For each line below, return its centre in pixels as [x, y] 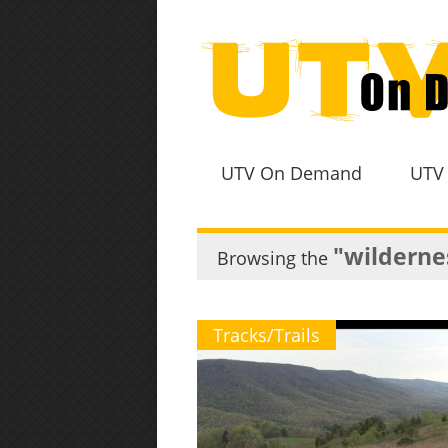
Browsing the [275, 258]
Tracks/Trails [266, 335]
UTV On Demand [291, 173]
